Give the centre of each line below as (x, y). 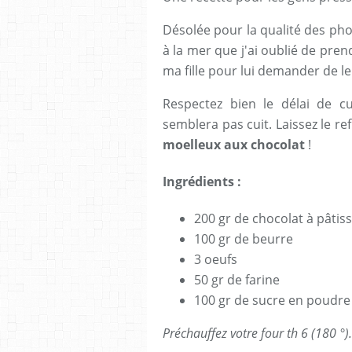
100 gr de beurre (244, 239)
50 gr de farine (237, 280)
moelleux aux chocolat (234, 144)
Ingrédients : (202, 181)
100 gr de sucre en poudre (272, 301)
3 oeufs (216, 260)
